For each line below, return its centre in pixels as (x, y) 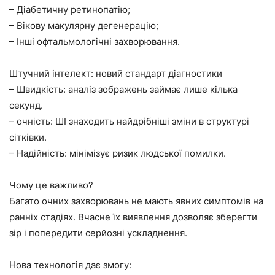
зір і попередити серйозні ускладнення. (98, 233)
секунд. (26, 105)
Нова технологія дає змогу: (70, 265)
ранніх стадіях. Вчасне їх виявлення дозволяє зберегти (133, 217)
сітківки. (28, 137)
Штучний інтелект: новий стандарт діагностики (116, 73)
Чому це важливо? (51, 185)
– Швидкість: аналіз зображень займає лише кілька (123, 89)
